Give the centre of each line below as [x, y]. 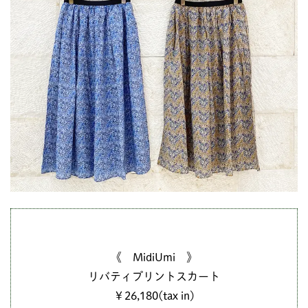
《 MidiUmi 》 [154, 257]
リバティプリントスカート [154, 276]
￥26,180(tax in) [154, 295]
